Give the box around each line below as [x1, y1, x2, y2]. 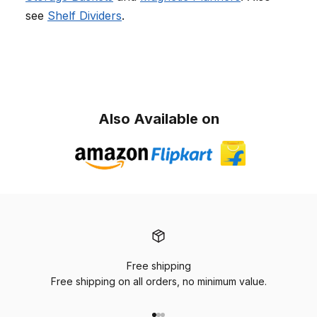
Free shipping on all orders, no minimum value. [50, 275, 267, 288]
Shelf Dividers [47, 8, 122, 23]
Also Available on [98, 110, 219, 128]
